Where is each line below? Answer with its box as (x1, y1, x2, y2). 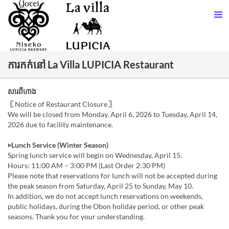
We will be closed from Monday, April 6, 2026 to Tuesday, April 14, (8, 110, 217, 119)
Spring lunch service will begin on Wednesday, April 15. (8, 151, 182, 159)
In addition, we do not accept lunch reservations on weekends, (8, 192, 203, 200)
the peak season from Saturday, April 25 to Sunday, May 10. (8, 181, 193, 190)
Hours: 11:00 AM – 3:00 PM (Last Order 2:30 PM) (8, 161, 165, 170)
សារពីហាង (8, 87, 36, 96)
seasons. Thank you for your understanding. (8, 212, 145, 221)
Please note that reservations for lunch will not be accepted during (8, 171, 217, 180)
